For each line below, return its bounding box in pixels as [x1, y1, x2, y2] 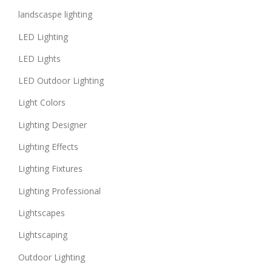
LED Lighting [18, 30, 68, 42]
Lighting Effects [18, 141, 78, 153]
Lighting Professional [18, 185, 101, 197]
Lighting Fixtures [18, 163, 83, 175]
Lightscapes [18, 207, 65, 219]
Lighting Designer [18, 118, 87, 131]
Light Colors [18, 97, 66, 109]
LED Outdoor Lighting [18, 75, 104, 87]
